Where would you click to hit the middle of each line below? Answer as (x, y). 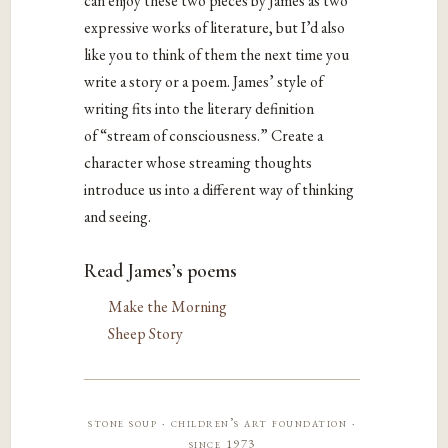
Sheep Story (146, 333)
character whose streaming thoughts (198, 163)
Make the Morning (168, 306)
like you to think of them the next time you (217, 55)
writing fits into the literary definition (199, 109)
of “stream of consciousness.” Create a (204, 136)
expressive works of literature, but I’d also (215, 28)
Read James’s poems (161, 270)
